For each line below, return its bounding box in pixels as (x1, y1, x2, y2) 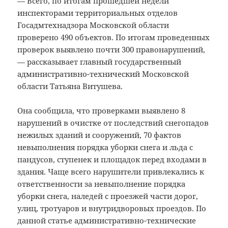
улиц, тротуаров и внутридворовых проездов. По (17, 203, 207, 214)
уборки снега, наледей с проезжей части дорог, (17, 191, 198, 202)
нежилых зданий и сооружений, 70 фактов (17, 130, 182, 140)
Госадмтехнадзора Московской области (17, 20, 169, 31)
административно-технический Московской (17, 69, 189, 79)
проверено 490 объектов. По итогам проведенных (17, 32, 210, 43)
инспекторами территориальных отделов (17, 8, 178, 18)
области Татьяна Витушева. (17, 81, 123, 92)
